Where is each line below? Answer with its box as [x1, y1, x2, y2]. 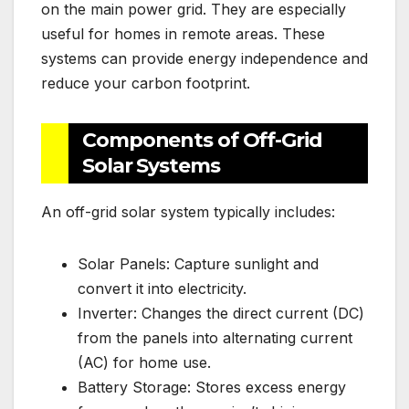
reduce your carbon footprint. [41, 74, 250, 93]
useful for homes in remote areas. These [41, 25, 325, 44]
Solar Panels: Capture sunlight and [78, 255, 319, 274]
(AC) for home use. [78, 353, 211, 372]
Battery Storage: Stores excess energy [78, 378, 346, 397]
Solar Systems [82, 153, 220, 179]
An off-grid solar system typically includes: [41, 203, 335, 222]
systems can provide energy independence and [41, 49, 368, 68]
